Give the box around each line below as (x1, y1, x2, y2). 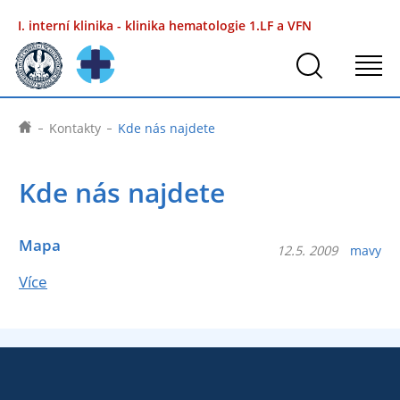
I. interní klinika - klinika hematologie (18, 17, 249, 34)
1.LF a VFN (249, 17, 312, 34)
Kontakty (49, 120, 101, 137)
